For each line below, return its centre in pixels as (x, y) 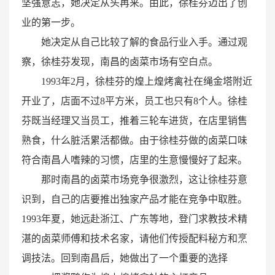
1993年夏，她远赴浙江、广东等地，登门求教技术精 (134, 219)
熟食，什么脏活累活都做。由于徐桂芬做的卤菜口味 (134, 141)
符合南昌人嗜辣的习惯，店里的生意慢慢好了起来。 (134, 160)
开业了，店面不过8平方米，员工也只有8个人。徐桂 (134, 101)
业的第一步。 (51, 23)
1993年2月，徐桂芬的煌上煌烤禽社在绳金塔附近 (147, 82)
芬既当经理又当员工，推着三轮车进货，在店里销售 (134, 121)
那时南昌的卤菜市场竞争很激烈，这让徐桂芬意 (144, 180)
